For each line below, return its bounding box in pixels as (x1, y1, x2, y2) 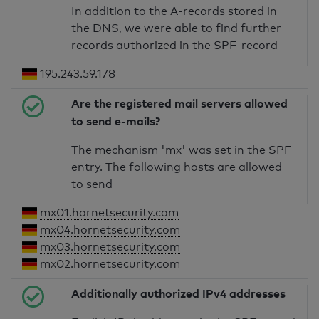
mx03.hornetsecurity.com (40, 240, 181, 254)
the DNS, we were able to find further (71, 21, 282, 36)
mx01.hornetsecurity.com (40, 206, 179, 220)
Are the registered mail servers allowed (71, 96, 288, 111)
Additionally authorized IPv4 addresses (71, 286, 286, 301)
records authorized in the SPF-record (71, 38, 278, 53)
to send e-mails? (71, 114, 161, 129)
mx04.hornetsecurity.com (40, 223, 181, 237)
